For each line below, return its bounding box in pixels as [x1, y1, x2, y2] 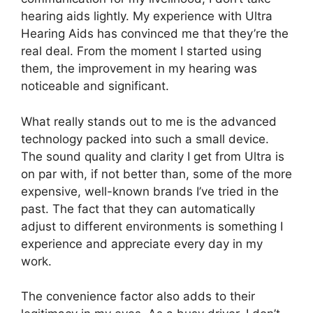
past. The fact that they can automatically [21, 201, 255, 216]
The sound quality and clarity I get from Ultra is [21, 149, 284, 163]
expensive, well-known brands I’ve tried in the [21, 184, 279, 198]
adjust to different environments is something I [21, 219, 283, 233]
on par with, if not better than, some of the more [21, 166, 292, 181]
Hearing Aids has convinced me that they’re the [21, 27, 289, 41]
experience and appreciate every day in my [21, 236, 263, 251]
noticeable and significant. [21, 79, 169, 93]
